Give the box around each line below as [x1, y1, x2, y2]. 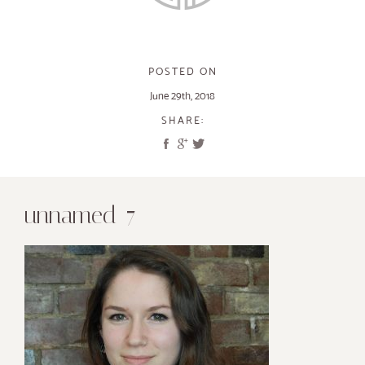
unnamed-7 [24, 201, 136, 229]
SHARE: [161, 114, 204, 126]
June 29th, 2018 [150, 90, 215, 102]
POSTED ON [147, 65, 218, 77]
